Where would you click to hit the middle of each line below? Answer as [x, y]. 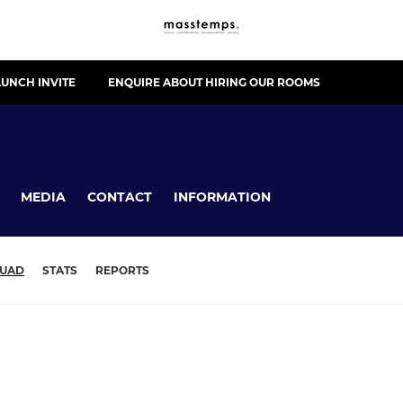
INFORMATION [222, 197]
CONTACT [120, 197]
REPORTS [122, 271]
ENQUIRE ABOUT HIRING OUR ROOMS [214, 82]
